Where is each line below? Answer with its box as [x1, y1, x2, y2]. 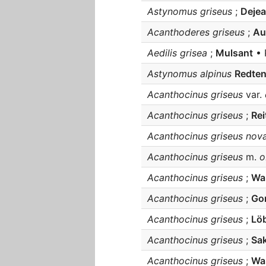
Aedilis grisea [147, 47, 207, 59]
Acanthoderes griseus [147, 26, 245, 38]
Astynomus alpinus [147, 68, 232, 80]
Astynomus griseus [147, 5, 232, 17]
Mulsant [216, 47, 253, 59]
